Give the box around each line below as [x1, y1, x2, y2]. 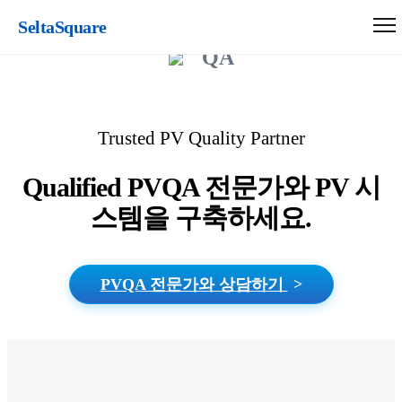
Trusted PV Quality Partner [97, 127, 305, 149]
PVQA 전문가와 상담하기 [100, 275, 288, 293]
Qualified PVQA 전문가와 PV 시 [22, 172, 380, 202]
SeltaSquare [18, 16, 107, 37]
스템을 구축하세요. [91, 203, 311, 232]
